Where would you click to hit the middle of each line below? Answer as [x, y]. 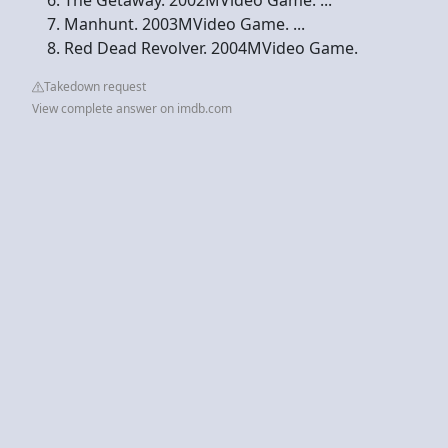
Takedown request [95, 86]
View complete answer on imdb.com [132, 108]
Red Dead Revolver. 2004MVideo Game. [211, 47]
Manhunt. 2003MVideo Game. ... [184, 23]
